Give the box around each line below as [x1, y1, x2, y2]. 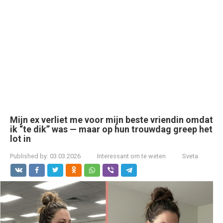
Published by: [10, 152, 48, 160]
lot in [10, 133, 31, 144]
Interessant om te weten [97, 152, 166, 160]
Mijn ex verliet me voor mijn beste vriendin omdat [10, 114, 213, 125]
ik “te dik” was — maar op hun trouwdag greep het [10, 124, 213, 134]
